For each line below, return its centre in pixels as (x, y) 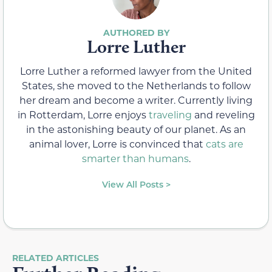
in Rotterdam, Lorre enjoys (83, 114)
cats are (224, 143)
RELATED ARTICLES (56, 257)
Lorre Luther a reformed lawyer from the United (136, 70)
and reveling (223, 114)
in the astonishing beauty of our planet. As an (136, 129)
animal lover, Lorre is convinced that (117, 143)
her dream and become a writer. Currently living (136, 100)
